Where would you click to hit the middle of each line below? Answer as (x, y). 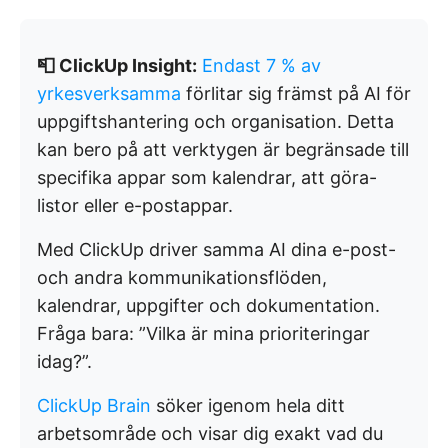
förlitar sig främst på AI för (296, 93)
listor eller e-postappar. (135, 205)
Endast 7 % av (261, 65)
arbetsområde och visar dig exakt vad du (210, 433)
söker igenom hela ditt (248, 405)
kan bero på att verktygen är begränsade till (223, 149)
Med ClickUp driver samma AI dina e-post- (216, 249)
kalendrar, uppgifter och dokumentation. (208, 305)
